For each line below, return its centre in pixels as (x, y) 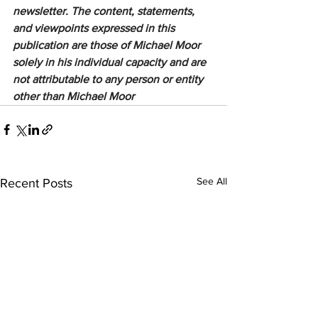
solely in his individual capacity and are (111, 62)
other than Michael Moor (73, 97)
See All (212, 181)
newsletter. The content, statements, (105, 11)
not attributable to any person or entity (109, 79)
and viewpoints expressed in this (95, 28)
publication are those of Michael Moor (108, 45)
